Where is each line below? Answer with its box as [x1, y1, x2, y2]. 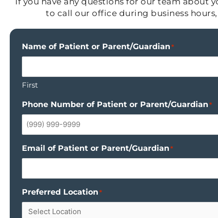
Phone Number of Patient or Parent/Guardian [22, 100, 208, 109]
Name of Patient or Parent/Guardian [22, 42, 170, 51]
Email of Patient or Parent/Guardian [22, 144, 169, 153]
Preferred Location [22, 187, 98, 197]
